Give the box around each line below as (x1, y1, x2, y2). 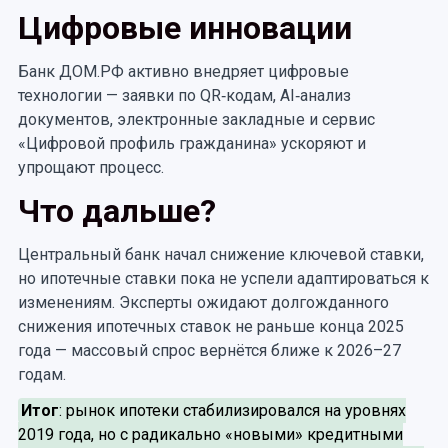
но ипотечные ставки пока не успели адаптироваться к (17, 269, 429, 288)
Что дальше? (17, 192, 216, 230)
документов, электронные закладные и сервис (17, 110, 375, 129)
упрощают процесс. (17, 158, 164, 177)
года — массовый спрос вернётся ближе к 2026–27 (17, 341, 401, 360)
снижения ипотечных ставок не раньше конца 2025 (17, 317, 404, 336)
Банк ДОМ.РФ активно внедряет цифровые (17, 62, 349, 81)
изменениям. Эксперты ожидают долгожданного (17, 293, 389, 312)
